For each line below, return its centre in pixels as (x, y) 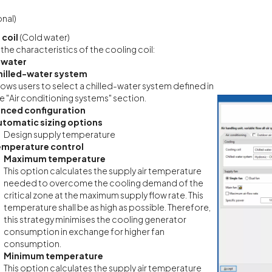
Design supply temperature (59, 134)
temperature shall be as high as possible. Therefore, (107, 207)
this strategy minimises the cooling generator (95, 219)
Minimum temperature (53, 255)
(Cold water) (44, 37)
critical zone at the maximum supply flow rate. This (103, 195)
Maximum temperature (54, 158)
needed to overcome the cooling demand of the (103, 182)
